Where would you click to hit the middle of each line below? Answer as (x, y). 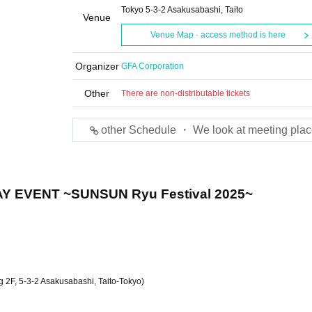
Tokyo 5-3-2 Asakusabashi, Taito (182, 10)
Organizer (97, 66)
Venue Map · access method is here (218, 35)
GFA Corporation (153, 66)
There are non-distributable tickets (186, 93)
